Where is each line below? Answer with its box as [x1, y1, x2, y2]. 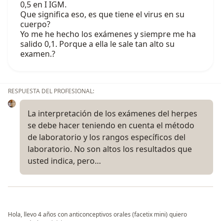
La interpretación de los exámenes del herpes [28, 108, 197, 119]
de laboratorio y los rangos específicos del [28, 132, 185, 143]
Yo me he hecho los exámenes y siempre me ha [20, 29, 196, 40]
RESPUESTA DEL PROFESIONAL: [8, 87, 94, 96]
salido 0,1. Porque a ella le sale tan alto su [20, 38, 175, 50]
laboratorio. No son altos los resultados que [28, 144, 192, 155]
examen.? [20, 48, 55, 60]
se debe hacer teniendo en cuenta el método [28, 120, 194, 131]
